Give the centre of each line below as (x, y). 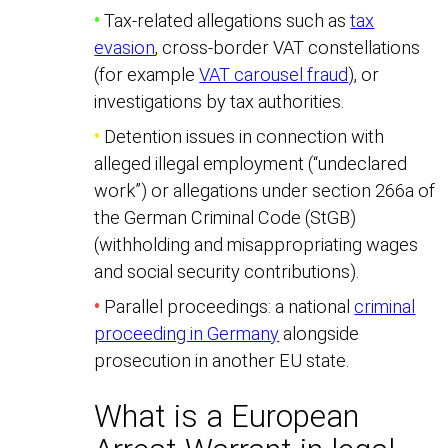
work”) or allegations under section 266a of (265, 190)
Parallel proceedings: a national (227, 306)
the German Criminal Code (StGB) (225, 217)
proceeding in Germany (187, 333)
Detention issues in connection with (242, 136)
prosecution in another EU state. (222, 360)
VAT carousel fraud (274, 74)
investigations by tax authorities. (219, 101)
